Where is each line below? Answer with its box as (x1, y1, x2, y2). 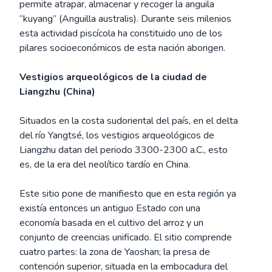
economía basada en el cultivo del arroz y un (19, 216, 203, 229)
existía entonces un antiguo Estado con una (19, 202, 200, 215)
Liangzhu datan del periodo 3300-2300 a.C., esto (19, 143, 228, 157)
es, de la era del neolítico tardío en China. (19, 158, 190, 171)
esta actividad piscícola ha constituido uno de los (19, 27, 222, 40)
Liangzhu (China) (19, 85, 95, 98)
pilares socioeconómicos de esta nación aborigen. (19, 41, 225, 55)
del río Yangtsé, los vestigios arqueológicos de (19, 129, 214, 142)
